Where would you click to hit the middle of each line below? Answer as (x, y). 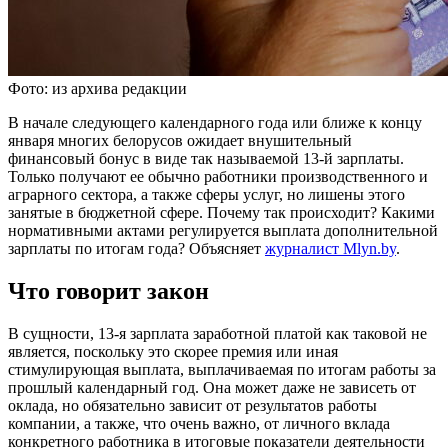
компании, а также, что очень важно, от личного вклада (199, 423)
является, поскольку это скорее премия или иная (173, 351)
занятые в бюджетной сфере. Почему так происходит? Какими (221, 212)
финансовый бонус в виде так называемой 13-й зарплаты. (206, 158)
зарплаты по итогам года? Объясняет (136, 248)
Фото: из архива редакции (97, 88)
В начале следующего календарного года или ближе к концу (215, 122)
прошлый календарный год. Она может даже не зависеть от (212, 387)
